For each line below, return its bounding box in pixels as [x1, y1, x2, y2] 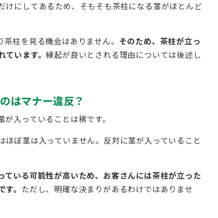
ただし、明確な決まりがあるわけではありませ [21, 182, 193, 195]
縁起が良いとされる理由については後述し [46, 48, 201, 60]
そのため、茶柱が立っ [119, 35, 201, 47]
